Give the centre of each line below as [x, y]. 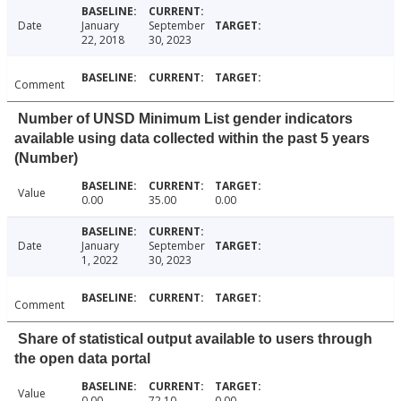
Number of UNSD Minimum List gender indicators [185, 119]
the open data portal [82, 359]
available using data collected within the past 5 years [192, 139]
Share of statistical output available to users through [195, 339]
